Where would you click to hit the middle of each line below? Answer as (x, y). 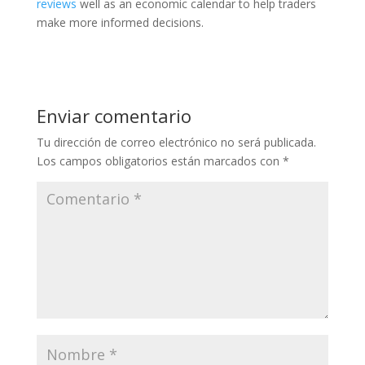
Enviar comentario (114, 116)
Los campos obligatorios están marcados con (159, 161)
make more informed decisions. (120, 22)
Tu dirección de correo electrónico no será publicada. (176, 142)
